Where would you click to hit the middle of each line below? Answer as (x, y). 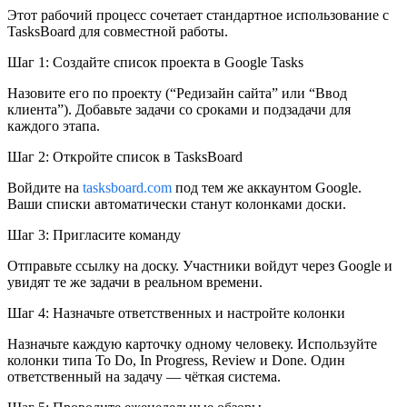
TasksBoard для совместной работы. (118, 32)
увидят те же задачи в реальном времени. (135, 283)
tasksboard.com (127, 188)
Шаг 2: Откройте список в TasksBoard (125, 157)
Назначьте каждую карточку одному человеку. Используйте (192, 344)
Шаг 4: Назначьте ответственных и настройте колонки (176, 313)
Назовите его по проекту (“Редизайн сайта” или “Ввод (177, 94)
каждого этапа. (54, 126)
